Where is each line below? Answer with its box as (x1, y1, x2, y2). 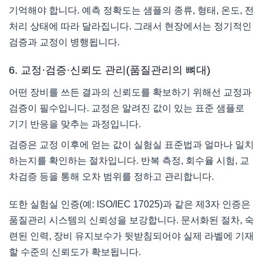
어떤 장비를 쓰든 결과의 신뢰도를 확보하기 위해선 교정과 (9, 87, 252, 98)
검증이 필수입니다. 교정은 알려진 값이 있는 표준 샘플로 (9, 103, 245, 114)
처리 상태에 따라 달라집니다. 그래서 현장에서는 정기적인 (9, 21, 252, 32)
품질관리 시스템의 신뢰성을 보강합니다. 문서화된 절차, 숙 (9, 215, 254, 226)
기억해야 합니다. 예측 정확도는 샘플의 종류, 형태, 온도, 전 (9, 5, 254, 16)
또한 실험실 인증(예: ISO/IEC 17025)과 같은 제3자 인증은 (9, 199, 250, 210)
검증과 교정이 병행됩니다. (9, 37, 120, 48)
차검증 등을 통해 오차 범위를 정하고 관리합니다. (9, 171, 214, 182)
